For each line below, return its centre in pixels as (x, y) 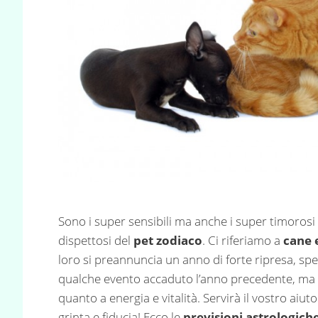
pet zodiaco (168, 240)
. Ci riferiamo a (243, 240)
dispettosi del (96, 240)
